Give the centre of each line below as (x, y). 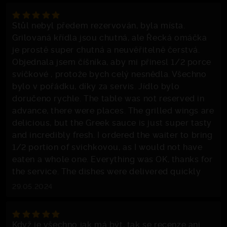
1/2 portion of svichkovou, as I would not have (107, 147)
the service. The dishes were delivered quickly (107, 171)
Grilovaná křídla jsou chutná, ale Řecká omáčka (110, 37)
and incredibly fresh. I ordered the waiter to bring (112, 135)
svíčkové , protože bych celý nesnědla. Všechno (109, 74)
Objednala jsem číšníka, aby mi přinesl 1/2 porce (112, 62)
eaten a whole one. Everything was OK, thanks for (112, 159)
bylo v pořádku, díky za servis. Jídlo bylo (96, 86)
